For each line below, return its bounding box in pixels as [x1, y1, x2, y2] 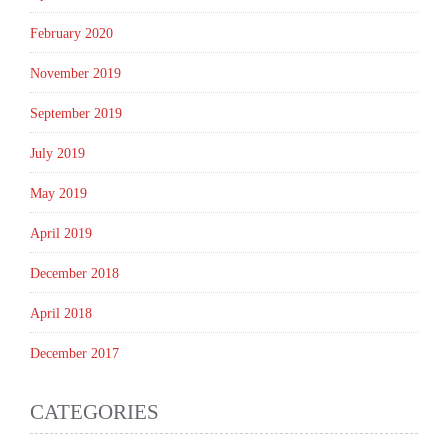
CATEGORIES [30, 400, 159, 425]
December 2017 [30, 346, 119, 362]
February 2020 [30, 26, 113, 42]
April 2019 [30, 226, 92, 242]
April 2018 [30, 306, 92, 322]
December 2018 [30, 266, 119, 282]
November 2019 [30, 66, 121, 82]
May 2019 [30, 186, 87, 202]
